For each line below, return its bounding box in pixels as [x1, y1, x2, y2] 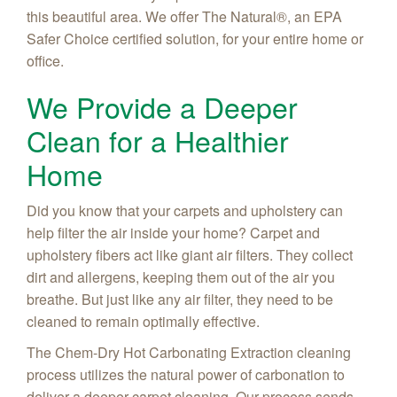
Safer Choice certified [27, 27, 162, 49]
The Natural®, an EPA [202, 5, 342, 27]
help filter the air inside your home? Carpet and [27, 222, 320, 243]
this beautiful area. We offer [27, 5, 202, 27]
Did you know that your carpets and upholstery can [27, 199, 343, 221]
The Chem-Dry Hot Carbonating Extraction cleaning [27, 341, 351, 362]
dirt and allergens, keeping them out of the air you [27, 266, 335, 287]
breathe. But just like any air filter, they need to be [27, 288, 333, 309]
